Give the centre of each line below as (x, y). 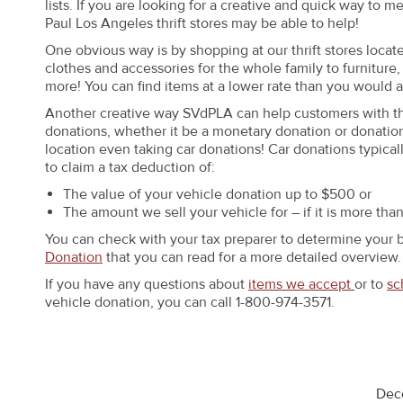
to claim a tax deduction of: (130, 167)
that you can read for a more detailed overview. (252, 257)
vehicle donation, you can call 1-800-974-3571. (190, 302)
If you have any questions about (147, 284)
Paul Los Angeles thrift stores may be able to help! (206, 23)
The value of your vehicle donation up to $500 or (217, 194)
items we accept (301, 284)
